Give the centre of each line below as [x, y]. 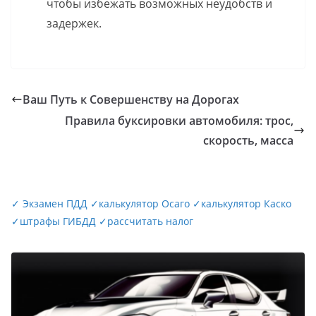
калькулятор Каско [246, 203]
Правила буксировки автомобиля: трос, [179, 120]
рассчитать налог [150, 221]
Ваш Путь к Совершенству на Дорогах [131, 99]
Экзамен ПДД [55, 203]
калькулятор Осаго [144, 203]
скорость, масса [248, 140]
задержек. [74, 23]
